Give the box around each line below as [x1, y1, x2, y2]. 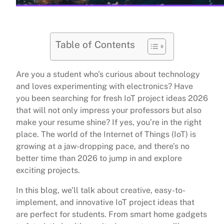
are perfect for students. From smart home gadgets [16, 209, 207, 219]
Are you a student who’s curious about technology [16, 69, 200, 79]
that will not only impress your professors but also [16, 105, 201, 115]
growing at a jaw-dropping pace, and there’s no [16, 141, 189, 151]
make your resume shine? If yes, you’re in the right [16, 117, 201, 127]
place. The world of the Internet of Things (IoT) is [16, 129, 196, 139]
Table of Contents [55, 39, 135, 50]
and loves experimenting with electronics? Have [16, 81, 193, 91]
